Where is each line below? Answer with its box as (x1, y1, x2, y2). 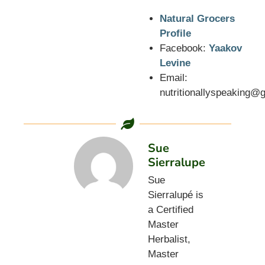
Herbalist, (148, 233, 190, 245)
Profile (159, 27, 191, 39)
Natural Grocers (159, 12, 235, 24)
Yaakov (208, 42, 242, 54)
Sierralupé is (148, 189, 203, 201)
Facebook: (159, 42, 209, 54)
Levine (159, 57, 190, 69)
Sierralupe (148, 154, 205, 170)
